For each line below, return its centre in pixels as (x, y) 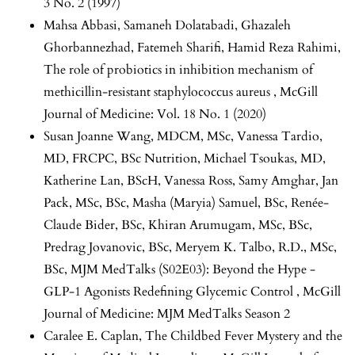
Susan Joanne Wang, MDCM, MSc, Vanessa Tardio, (183, 137)
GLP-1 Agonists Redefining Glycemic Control (170, 292)
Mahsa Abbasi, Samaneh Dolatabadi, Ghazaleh (167, 26)
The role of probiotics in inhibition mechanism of (178, 70)
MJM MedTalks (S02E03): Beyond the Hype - (193, 270)
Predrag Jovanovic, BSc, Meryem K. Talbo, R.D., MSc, (190, 248)
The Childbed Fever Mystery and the (244, 336)
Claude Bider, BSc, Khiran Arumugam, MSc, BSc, (178, 225)
